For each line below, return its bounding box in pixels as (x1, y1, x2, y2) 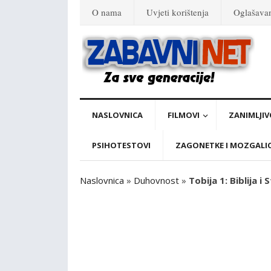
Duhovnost (134, 174, 179, 186)
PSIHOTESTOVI (92, 140, 151, 151)
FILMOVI (168, 109, 200, 120)
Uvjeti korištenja (146, 6, 209, 18)
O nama (92, 6, 122, 18)
